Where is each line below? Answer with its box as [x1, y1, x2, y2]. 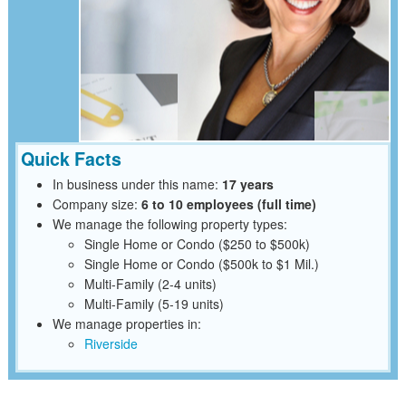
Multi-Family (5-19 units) [83, 294, 224, 313]
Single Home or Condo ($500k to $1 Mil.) [83, 254, 319, 273]
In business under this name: [52, 174, 222, 193]
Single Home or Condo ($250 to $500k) [83, 234, 310, 253]
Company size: [52, 194, 141, 213]
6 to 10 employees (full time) [140, 194, 316, 213]
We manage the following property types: [52, 214, 287, 233]
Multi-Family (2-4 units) [83, 274, 217, 293]
